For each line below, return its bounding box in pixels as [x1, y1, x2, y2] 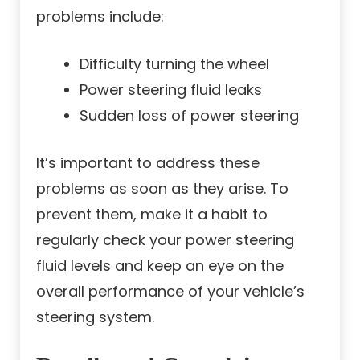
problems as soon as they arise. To [36, 178, 288, 199]
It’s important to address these [36, 153, 260, 174]
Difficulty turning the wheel [80, 54, 269, 75]
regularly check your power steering [36, 230, 294, 251]
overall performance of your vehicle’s [36, 281, 305, 302]
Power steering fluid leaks [80, 80, 262, 100]
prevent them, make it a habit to [36, 204, 268, 225]
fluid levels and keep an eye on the [36, 256, 284, 276]
